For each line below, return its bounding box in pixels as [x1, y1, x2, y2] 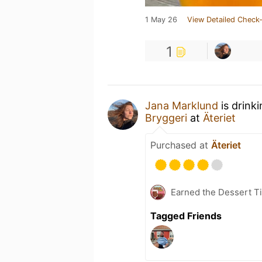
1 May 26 [145, 15, 177, 24]
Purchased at [150, 139, 211, 151]
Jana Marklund [145, 99, 218, 112]
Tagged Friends [150, 209, 222, 222]
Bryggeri [145, 111, 187, 124]
